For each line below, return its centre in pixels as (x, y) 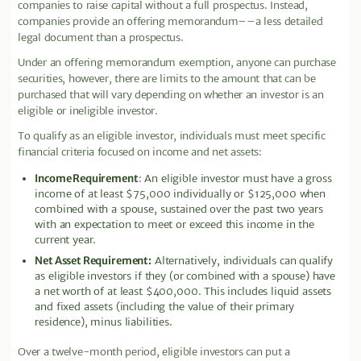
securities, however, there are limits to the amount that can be (167, 79)
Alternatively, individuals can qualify (243, 260)
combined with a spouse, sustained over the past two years (179, 209)
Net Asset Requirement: (93, 260)
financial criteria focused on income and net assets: (140, 152)
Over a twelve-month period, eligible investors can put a (154, 352)
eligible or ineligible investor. (89, 111)
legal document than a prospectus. (102, 37)
